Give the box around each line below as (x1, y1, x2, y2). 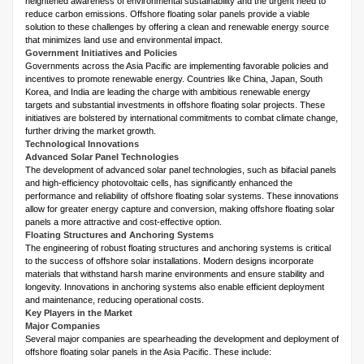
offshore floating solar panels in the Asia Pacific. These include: (25, 347, 271, 357)
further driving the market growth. (25, 126, 156, 136)
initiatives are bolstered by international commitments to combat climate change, (25, 113, 338, 123)
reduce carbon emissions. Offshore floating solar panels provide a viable (25, 9, 310, 19)
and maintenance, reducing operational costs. (25, 295, 204, 305)
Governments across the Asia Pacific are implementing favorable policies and (25, 61, 328, 71)
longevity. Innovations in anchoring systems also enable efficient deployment (25, 282, 324, 292)
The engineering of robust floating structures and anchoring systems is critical (25, 243, 331, 253)
